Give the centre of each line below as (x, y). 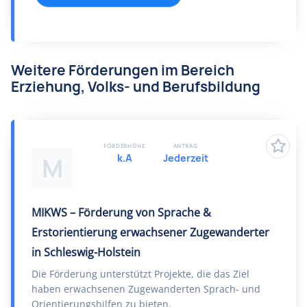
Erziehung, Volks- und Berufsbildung (136, 87)
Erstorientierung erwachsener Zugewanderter (150, 232)
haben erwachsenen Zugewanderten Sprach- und (146, 289)
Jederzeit (185, 158)
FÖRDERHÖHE (124, 146)
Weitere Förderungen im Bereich (123, 70)
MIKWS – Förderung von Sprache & (121, 212)
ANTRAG (185, 146)
